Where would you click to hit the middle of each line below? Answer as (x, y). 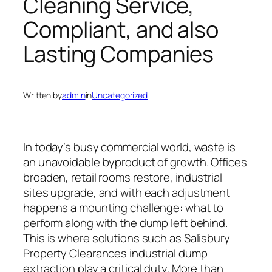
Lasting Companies (119, 53)
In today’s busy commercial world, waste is (129, 147)
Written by (42, 95)
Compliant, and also (121, 29)
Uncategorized (120, 95)
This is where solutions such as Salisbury (127, 238)
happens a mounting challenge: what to (124, 207)
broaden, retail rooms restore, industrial (123, 177)
